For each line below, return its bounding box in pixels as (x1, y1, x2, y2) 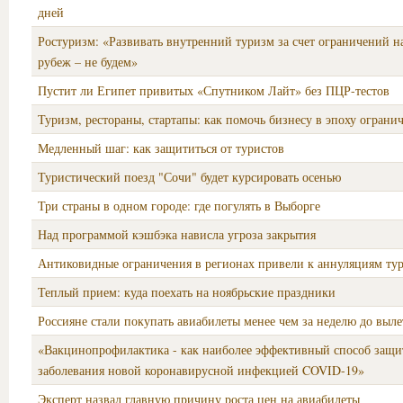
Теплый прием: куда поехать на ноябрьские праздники (38, 283, 336, 300)
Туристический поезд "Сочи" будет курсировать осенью (38, 168, 341, 185)
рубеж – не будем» (38, 53, 138, 70)
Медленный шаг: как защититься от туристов (38, 139, 284, 157)
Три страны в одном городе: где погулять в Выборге (38, 197, 320, 214)
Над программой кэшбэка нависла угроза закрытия (38, 226, 316, 243)
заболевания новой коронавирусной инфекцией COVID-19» (38, 362, 364, 379)
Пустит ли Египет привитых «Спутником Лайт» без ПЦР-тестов (38, 82, 390, 99)
